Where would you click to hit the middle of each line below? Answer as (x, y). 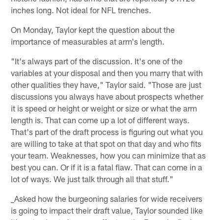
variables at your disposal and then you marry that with (107, 72)
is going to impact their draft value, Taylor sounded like (107, 210)
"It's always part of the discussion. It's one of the (97, 61)
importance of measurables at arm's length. (88, 41)
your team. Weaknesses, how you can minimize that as (109, 155)
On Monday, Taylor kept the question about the (93, 29)
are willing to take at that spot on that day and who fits (106, 143)
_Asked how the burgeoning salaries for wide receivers (107, 198)
